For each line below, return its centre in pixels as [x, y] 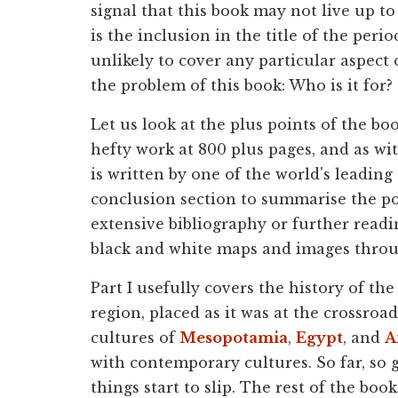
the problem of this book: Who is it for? [242, 85]
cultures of [135, 338]
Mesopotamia [234, 338]
